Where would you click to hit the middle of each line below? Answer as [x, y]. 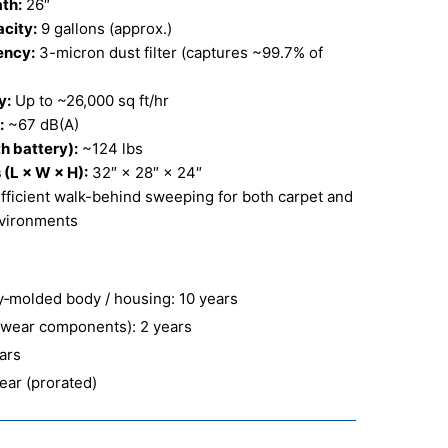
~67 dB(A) [41, 125]
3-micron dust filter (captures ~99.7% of [179, 53]
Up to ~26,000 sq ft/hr [90, 101]
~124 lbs [110, 149]
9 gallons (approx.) [104, 29]
